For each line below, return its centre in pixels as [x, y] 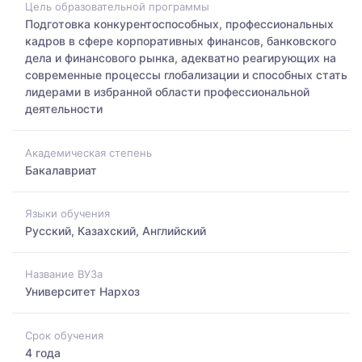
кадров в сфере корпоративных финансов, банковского [181, 41]
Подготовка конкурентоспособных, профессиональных [179, 24]
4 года [43, 352]
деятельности [64, 109]
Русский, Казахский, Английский [116, 230]
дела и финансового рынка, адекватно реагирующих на [181, 58]
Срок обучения [64, 335]
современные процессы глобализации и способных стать [186, 75]
